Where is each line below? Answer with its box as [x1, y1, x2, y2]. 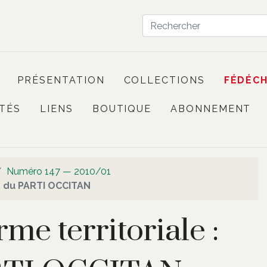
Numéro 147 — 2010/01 [7, 166, 111, 177]
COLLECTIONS [123, 74, 205, 86]
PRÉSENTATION [17, 74, 105, 86]
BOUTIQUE [92, 103, 152, 114]
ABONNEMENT [170, 103, 252, 114]
